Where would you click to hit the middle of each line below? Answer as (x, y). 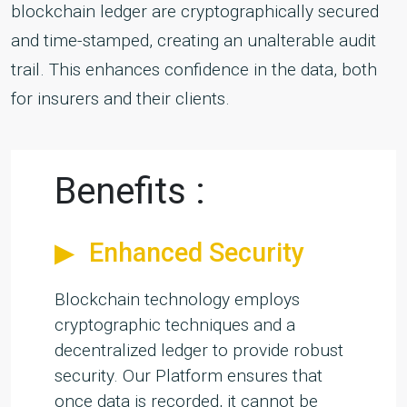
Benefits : (130, 192)
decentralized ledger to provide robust (199, 351)
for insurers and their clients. (120, 99)
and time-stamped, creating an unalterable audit (194, 41)
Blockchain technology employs (177, 300)
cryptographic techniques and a (175, 325)
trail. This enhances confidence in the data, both (194, 70)
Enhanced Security (197, 253)
